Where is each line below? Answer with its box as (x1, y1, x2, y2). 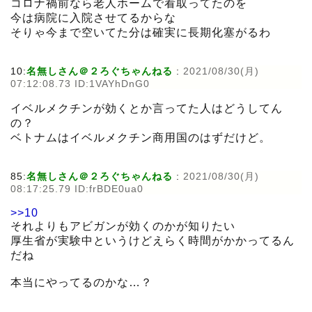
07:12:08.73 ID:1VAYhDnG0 (10, 78, 150, 90)
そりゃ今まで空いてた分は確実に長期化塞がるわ (10, 26, 271, 39)
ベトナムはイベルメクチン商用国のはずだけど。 (10, 132, 271, 144)
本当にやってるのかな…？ (10, 276, 153, 289)
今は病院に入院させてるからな (10, 12, 176, 24)
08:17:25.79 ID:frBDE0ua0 (10, 183, 143, 195)
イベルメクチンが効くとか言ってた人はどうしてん (10, 102, 283, 115)
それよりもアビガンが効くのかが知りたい (10, 220, 235, 233)
